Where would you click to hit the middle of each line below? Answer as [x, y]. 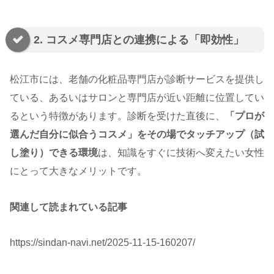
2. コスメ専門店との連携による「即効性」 [139, 39]
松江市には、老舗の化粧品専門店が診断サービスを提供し [137, 79]
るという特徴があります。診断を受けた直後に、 [117, 116]
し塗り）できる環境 [54, 152]
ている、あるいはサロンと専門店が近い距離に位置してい [137, 97]
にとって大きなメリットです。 [78, 171]
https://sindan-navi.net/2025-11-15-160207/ [102, 243]
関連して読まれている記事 [68, 207]
